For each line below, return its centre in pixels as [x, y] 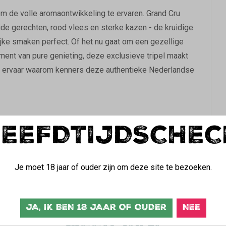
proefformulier [155, 148]
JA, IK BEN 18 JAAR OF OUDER [96, 208]
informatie [49, 148]
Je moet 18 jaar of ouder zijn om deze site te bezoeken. [113, 167]
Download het [109, 148]
